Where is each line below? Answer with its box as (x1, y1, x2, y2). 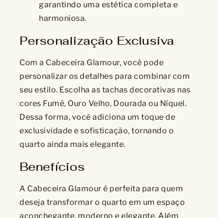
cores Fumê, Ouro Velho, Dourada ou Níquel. (19, 98, 186, 108)
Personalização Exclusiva (19, 33, 175, 48)
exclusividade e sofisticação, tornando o (19, 126, 174, 135)
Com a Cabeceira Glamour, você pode (19, 57, 163, 67)
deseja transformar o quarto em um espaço (19, 197, 185, 207)
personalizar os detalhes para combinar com (19, 71, 190, 81)
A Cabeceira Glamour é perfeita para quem (19, 183, 183, 193)
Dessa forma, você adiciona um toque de (19, 112, 175, 122)
